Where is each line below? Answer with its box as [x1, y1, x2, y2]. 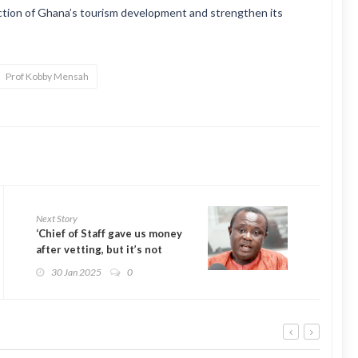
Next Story [36, 213, 78, 225]
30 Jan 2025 [51, 266, 101, 278]
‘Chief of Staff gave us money [36, 227, 182, 240]
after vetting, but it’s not [36, 243, 162, 256]
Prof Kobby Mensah [6, 70, 89, 82]
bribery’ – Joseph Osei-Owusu [36, 259, 188, 272]
